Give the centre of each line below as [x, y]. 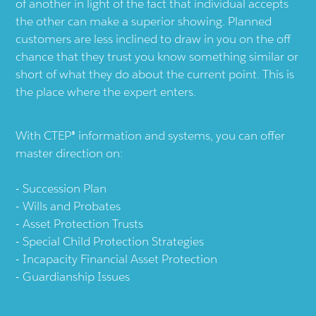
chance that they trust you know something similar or [157, 57]
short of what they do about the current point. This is [155, 74]
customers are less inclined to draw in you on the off [153, 39]
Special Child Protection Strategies [114, 242]
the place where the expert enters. [106, 92]
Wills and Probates [72, 206]
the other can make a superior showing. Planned [144, 22]
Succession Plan [65, 189]
